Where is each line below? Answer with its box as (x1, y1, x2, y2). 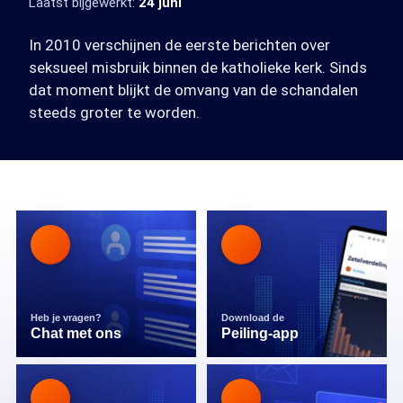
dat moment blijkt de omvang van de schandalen (29, 81, 358, 99)
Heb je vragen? (31, 312, 104, 323)
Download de (221, 312, 287, 323)
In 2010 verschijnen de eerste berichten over (29, 36, 330, 54)
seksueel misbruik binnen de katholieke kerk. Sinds (29, 58, 367, 76)
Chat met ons (31, 326, 121, 341)
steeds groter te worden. (29, 103, 200, 121)
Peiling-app (221, 326, 299, 341)
